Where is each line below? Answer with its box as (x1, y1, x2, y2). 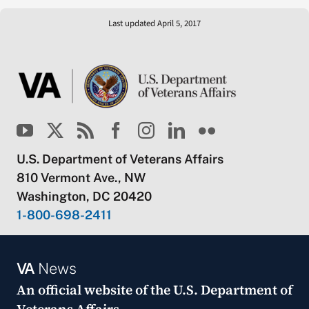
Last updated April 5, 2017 (108, 17, 201, 30)
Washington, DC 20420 (16, 188, 152, 203)
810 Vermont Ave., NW (16, 170, 146, 185)
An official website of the (16, 280, 173, 299)
